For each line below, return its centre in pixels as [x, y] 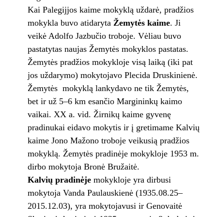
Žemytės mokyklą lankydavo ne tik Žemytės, [108, 88]
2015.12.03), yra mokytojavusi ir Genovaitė [105, 206]
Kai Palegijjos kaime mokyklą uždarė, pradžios [110, 10]
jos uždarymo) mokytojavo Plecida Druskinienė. [112, 75]
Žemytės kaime [140, 23]
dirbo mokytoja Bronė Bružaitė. [83, 167]
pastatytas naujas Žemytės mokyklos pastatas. [108, 49]
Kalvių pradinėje [59, 180]
